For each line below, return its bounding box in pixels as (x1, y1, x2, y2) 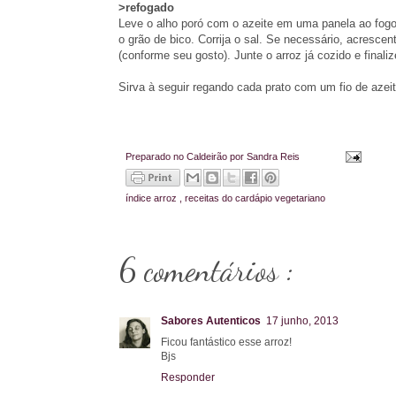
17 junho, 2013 (266, 315, 339, 328)
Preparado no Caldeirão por (126, 150, 247, 162)
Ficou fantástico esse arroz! (161, 336, 292, 349)
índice (126, 193, 154, 204)
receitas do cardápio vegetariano (185, 193, 325, 204)
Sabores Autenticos (161, 315, 261, 328)
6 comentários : (118, 251, 293, 290)
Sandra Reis (247, 150, 302, 162)
